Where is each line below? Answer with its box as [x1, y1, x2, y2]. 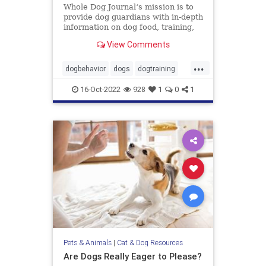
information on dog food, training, [63, 22, 194, 31]
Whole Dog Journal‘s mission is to [63, 2, 194, 11]
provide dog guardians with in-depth [63, 12, 203, 21]
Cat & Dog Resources [116, 237, 183, 247]
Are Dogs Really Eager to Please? [63, 250, 202, 262]
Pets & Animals [63, 237, 112, 247]
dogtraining [138, 64, 175, 73]
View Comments [104, 39, 170, 50]
